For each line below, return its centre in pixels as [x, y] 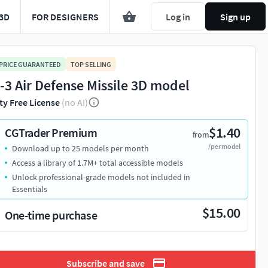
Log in [178, 16]
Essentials [30, 189]
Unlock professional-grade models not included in [101, 177]
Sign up [235, 16]
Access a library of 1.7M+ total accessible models [98, 163]
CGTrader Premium [51, 133]
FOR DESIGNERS [65, 16]
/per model [224, 147]
